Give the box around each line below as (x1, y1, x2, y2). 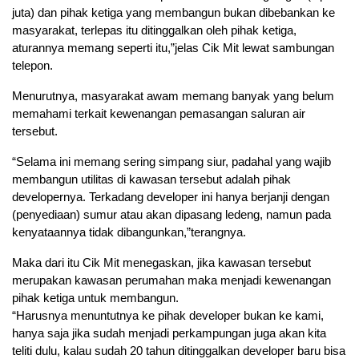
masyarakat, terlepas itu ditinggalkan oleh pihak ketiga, (12, 23, 296, 38)
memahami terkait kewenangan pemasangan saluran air (12, 107, 305, 121)
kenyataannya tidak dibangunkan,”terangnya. (12, 225, 246, 240)
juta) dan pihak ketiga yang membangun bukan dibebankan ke (12, 6, 335, 20)
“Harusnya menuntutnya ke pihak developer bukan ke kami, (12, 309, 324, 323)
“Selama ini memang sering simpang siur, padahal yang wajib (12, 155, 331, 169)
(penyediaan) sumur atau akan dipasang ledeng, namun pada (12, 208, 331, 222)
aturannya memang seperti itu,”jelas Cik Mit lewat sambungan (12, 41, 334, 55)
